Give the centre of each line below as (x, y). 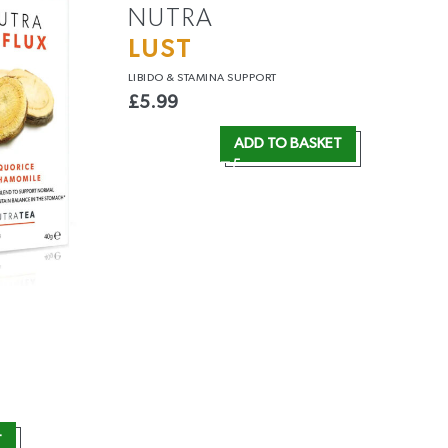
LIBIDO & (152, 77)
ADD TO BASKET (287, 143)
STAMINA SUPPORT (227, 77)
